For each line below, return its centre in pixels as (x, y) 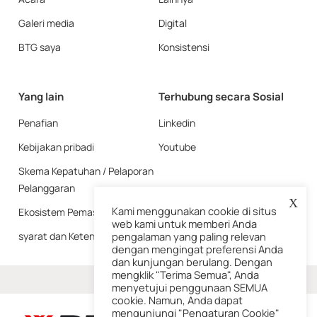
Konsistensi (184, 47)
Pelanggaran (47, 188)
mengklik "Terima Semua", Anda (185, 275)
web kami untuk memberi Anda (184, 224)
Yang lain (41, 96)
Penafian (38, 122)
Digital (173, 23)
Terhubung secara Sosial (221, 96)
